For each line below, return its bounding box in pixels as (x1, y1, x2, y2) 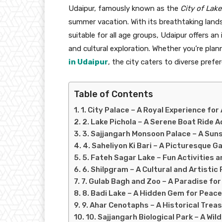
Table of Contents (74, 88, 153, 100)
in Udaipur (68, 57, 108, 66)
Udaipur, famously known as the (68, 3, 180, 13)
